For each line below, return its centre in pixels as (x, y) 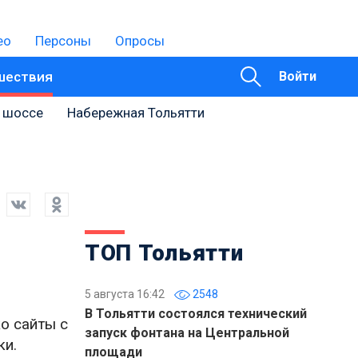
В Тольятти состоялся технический (196, 314)
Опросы (140, 41)
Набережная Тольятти (136, 113)
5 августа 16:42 (125, 294)
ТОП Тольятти (164, 253)
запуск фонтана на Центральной (187, 333)
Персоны (63, 41)
